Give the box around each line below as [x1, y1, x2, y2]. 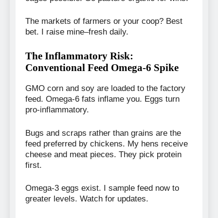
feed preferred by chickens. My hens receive [25, 139, 188, 148]
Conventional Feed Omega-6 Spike [25, 61, 179, 73]
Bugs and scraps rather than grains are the [25, 128, 181, 138]
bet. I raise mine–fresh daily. [25, 27, 128, 37]
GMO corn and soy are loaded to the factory [25, 84, 185, 93]
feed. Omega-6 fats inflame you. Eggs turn [25, 94, 180, 104]
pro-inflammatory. [25, 105, 89, 115]
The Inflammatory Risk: [25, 50, 133, 61]
